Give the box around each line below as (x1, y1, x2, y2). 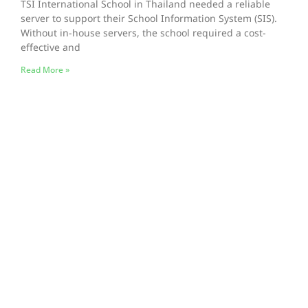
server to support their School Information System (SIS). (21, 12, 277, 27)
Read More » (21, 64, 69, 76)
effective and (21, 41, 80, 56)
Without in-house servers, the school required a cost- (21, 26, 266, 41)
